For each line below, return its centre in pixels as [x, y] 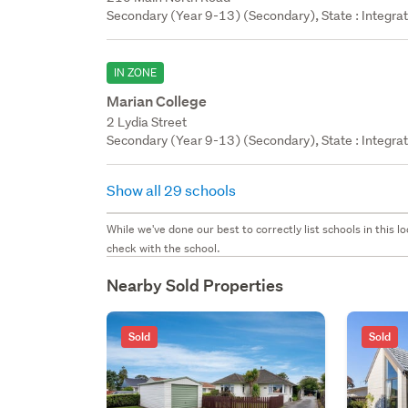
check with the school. [164, 248]
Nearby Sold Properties [195, 285]
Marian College [157, 101]
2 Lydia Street [147, 122]
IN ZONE [136, 72]
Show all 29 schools [173, 189]
